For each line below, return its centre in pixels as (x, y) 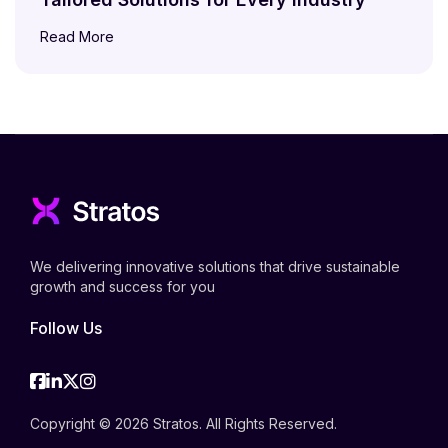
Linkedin (96, 381)
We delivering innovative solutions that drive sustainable (215, 267)
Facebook (87, 381)
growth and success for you (122, 287)
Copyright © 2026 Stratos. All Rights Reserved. (183, 424)
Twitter (108, 381)
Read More (79, 37)
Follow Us (66, 328)
